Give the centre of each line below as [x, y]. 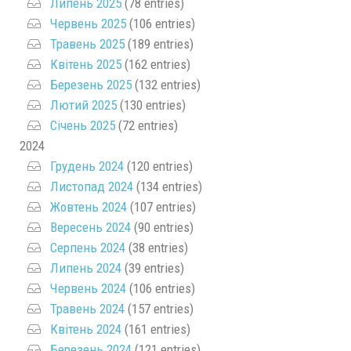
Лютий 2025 [83, 105]
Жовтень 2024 [89, 206]
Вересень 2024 [90, 227]
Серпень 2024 [88, 247]
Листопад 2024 [92, 186]
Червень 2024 [88, 288]
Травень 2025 [87, 43]
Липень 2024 [86, 268]
